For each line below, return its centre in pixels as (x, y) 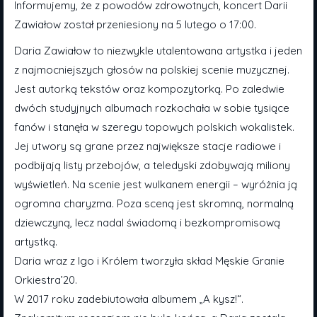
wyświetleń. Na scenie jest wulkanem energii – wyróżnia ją (156, 184)
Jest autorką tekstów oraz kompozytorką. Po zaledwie (149, 89)
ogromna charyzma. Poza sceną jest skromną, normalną (154, 203)
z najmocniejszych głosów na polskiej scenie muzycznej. (152, 70)
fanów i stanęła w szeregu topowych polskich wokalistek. (154, 127)
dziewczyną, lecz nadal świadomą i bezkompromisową (147, 223)
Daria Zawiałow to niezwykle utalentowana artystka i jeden (158, 51)
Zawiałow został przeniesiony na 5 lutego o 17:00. (135, 24)
